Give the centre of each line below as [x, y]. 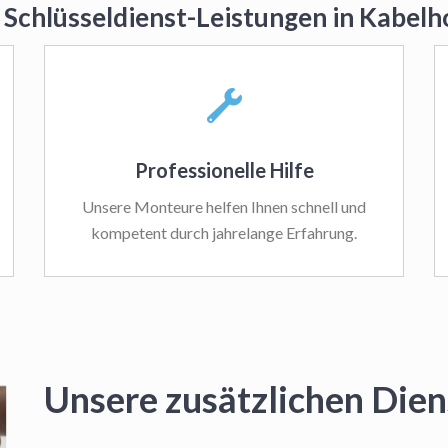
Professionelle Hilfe [224, 170]
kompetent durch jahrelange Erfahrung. [224, 232]
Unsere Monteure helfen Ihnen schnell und [224, 206]
